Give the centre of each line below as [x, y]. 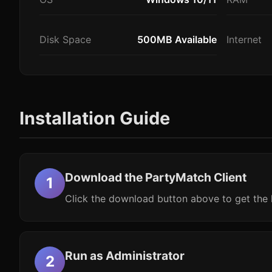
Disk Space [65, 39]
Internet [244, 39]
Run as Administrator [125, 256]
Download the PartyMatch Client [156, 177]
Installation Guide [95, 118]
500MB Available [177, 39]
